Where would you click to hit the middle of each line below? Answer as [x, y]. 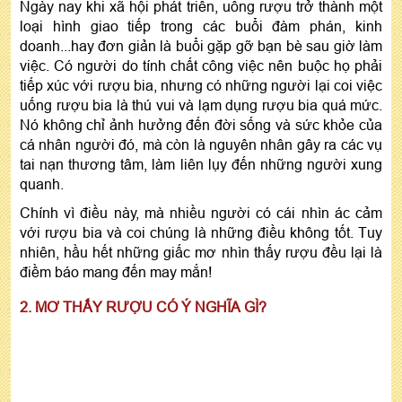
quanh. [42, 184]
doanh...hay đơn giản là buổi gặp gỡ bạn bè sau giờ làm [201, 45]
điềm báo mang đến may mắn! [116, 271]
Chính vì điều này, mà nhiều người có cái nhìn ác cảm [201, 212]
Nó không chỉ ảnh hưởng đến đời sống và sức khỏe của [201, 124]
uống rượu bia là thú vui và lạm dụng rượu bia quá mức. [201, 105]
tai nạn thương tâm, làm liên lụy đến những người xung [201, 164]
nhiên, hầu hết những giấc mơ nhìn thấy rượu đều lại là [201, 252]
